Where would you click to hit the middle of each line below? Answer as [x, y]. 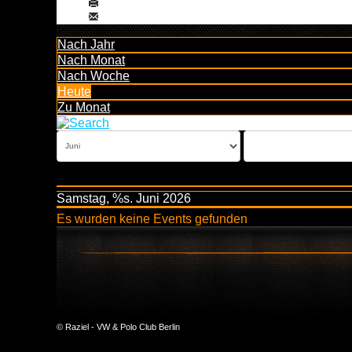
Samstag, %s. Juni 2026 [124, 198]
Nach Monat [91, 60]
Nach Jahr [86, 44]
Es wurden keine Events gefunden [152, 218]
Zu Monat [84, 107]
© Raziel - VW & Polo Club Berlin [118, 326]
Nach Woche [93, 75]
